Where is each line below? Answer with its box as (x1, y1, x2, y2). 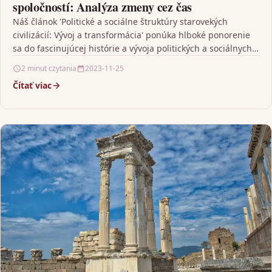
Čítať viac (13, 80, 52, 92)
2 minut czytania (21, 63, 76, 74)
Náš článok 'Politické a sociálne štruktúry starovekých (13, 16, 228, 28)
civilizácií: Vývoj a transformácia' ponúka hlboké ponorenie (13, 29, 250, 41)
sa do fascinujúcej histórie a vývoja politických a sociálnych (13, 42, 252, 55)
